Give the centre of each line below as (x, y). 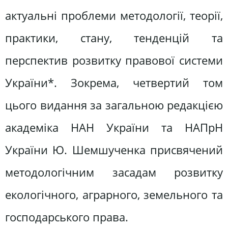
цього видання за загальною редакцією (114, 105)
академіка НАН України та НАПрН (114, 127)
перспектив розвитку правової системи (114, 60)
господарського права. (67, 217)
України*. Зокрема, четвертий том (114, 82)
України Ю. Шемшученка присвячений (114, 150)
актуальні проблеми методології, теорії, (114, 15)
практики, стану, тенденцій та (114, 38)
